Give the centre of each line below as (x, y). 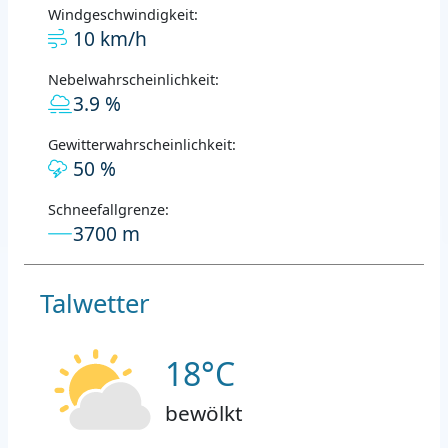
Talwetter (95, 303)
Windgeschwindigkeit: (123, 14)
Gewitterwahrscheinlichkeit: (142, 144)
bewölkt (204, 412)
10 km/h (110, 38)
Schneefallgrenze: (108, 209)
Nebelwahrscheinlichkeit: (133, 79)
